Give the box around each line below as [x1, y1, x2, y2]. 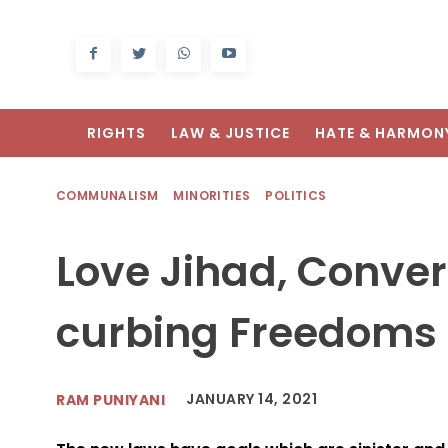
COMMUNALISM [56, 187, 159, 205]
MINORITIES [173, 187, 251, 205]
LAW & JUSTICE [171, 123, 290, 144]
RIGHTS [87, 123, 146, 144]
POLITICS [265, 187, 327, 205]
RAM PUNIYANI [56, 389, 165, 410]
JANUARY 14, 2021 [186, 389, 317, 410]
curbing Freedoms [56, 304, 437, 362]
